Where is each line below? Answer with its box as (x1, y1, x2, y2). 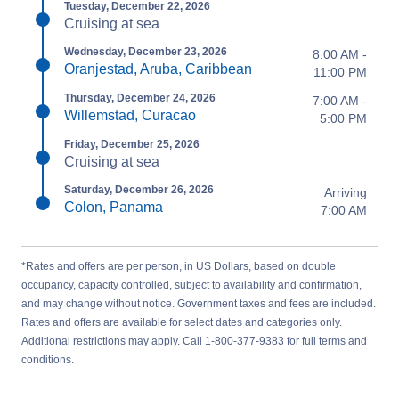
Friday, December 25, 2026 (64, 137, 199, 151)
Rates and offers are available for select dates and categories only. (21, 315, 342, 329)
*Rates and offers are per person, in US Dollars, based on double (21, 259, 336, 273)
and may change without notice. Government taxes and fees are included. (21, 297, 376, 310)
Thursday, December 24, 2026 (64, 91, 216, 104)
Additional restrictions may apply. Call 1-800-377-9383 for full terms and (21, 334, 367, 347)
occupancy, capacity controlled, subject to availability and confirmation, (21, 278, 362, 291)
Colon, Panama (64, 199, 163, 215)
